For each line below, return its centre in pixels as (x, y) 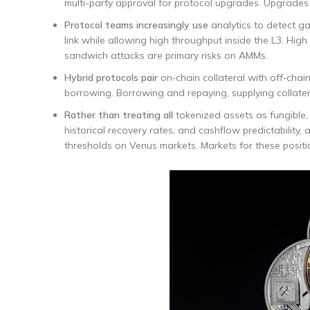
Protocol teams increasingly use (136, 25)
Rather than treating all (119, 115)
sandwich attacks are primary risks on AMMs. (166, 55)
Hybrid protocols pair (111, 77)
